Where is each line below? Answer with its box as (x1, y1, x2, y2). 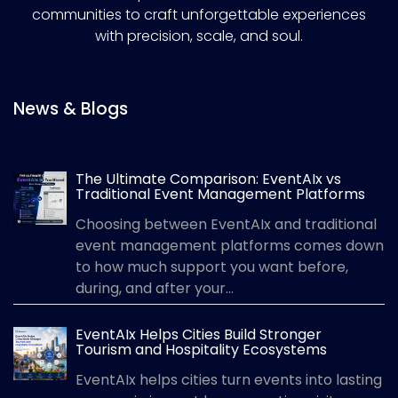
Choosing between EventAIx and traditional (76, 213, 377, 235)
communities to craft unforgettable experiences (32, 4, 366, 25)
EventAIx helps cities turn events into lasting (76, 369, 382, 390)
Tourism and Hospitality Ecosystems (76, 338, 327, 360)
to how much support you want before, (76, 256, 348, 277)
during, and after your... (76, 277, 234, 298)
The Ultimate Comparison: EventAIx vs (76, 168, 341, 189)
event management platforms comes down (76, 235, 384, 256)
